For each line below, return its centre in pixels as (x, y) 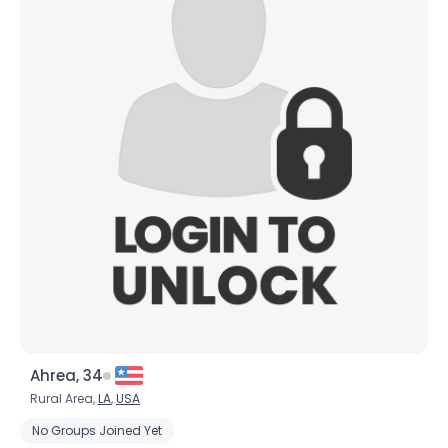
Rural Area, (64, 398)
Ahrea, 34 (66, 375)
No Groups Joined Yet (97, 430)
